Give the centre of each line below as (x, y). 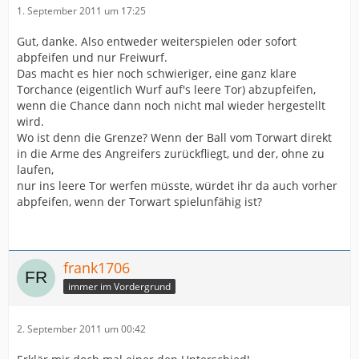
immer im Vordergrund (119, 286)
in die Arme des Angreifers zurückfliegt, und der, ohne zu (171, 154)
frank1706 (97, 268)
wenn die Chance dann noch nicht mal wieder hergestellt (171, 106)
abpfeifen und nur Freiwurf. (92, 58)
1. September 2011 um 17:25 (81, 11)
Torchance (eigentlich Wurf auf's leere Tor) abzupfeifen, (166, 90)
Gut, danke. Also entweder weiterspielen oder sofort (157, 42)
